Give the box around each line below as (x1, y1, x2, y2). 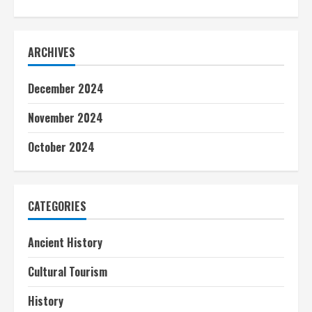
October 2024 (28, 139, 95, 156)
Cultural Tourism (28, 263, 107, 281)
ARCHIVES (28, 44, 75, 61)
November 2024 (28, 109, 103, 127)
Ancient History (28, 234, 102, 251)
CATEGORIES (28, 198, 86, 215)
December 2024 (28, 80, 104, 97)
